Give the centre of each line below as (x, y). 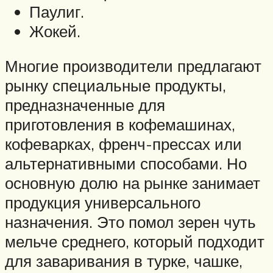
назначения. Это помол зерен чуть (130, 222)
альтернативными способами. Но (126, 164)
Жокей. (55, 31)
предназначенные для (85, 105)
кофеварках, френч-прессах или (123, 144)
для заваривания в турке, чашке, (124, 261)
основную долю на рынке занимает (133, 183)
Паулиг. (57, 11)
